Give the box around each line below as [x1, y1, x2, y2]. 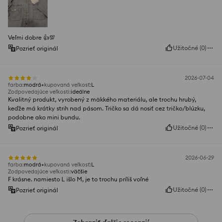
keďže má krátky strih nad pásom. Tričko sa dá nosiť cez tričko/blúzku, [8, 105, 205, 112]
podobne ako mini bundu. [8, 113, 80, 121]
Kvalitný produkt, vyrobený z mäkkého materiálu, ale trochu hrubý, [8, 96, 196, 104]
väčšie [71, 168, 87, 175]
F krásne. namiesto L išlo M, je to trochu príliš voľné [8, 175, 149, 183]
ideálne [71, 88, 90, 96]
